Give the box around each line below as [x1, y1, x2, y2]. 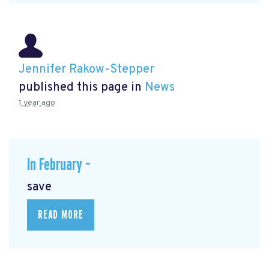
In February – [27, 156, 91, 174]
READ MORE [38, 208, 83, 221]
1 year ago [19, 98, 55, 109]
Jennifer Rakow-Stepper [19, 62, 154, 78]
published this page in [19, 80, 145, 96]
